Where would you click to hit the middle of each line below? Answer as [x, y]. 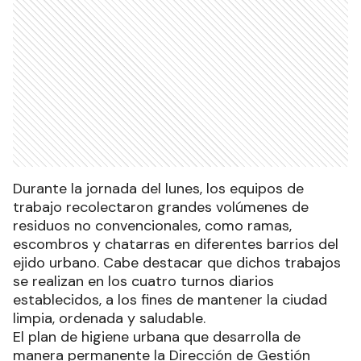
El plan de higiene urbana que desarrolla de [157, 337]
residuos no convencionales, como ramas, [152, 226]
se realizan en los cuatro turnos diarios [143, 282]
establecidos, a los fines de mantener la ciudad [170, 300]
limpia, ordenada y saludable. [109, 319]
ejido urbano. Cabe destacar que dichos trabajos [177, 263]
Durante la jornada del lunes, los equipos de [158, 189]
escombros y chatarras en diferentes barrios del [176, 245]
